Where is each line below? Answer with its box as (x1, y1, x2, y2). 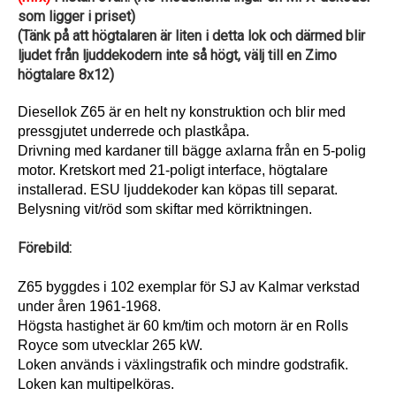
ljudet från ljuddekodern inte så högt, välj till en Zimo (18, 46, 337, 64)
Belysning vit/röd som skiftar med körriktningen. (18, 201, 312, 217)
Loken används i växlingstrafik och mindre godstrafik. (18, 356, 352, 372)
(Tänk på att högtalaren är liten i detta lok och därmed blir (18, 27, 365, 44)
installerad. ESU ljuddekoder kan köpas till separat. (18, 181, 338, 197)
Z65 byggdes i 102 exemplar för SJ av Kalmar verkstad (18, 278, 360, 294)
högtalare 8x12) (18, 65, 114, 83)
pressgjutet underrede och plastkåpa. (18, 123, 249, 139)
